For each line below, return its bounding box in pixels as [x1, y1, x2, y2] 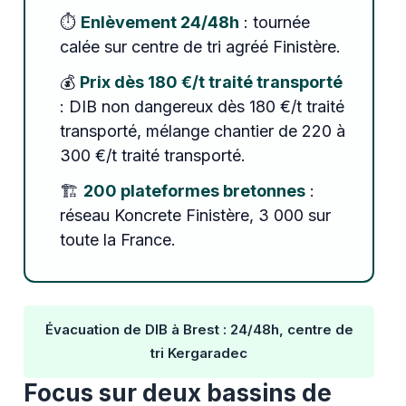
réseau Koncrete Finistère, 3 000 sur [59, 205, 331, 225]
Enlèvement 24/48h [80, 12, 239, 32]
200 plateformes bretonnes [82, 180, 305, 200]
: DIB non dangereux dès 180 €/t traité [59, 96, 344, 116]
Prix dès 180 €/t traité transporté [79, 72, 343, 92]
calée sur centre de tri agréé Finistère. [59, 36, 341, 56]
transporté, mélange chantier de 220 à [59, 121, 345, 140]
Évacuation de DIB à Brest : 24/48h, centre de [44, 320, 353, 338]
